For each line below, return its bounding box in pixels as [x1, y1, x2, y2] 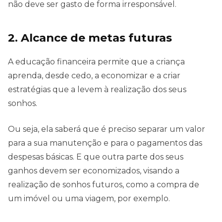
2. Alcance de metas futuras [8, 31, 172, 45]
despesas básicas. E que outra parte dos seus [8, 152, 183, 162]
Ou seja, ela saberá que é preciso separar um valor [8, 124, 205, 134]
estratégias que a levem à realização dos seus [8, 85, 186, 95]
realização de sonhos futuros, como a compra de [8, 180, 199, 190]
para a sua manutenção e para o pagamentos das [8, 138, 202, 148]
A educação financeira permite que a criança [8, 57, 185, 67]
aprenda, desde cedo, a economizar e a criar [8, 71, 180, 81]
